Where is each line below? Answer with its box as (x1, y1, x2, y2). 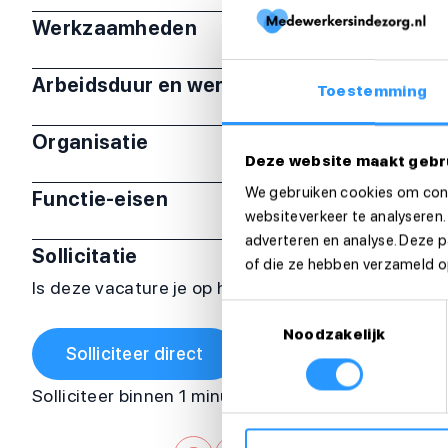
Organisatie (32, 130, 149, 154)
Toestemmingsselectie (221, 302, 377, 321)
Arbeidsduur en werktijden (32, 73, 291, 97)
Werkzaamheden (32, 16, 197, 40)
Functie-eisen (32, 187, 168, 211)
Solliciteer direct (66, 343, 204, 364)
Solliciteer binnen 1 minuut (32, 385, 249, 406)
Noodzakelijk (282, 325, 386, 344)
